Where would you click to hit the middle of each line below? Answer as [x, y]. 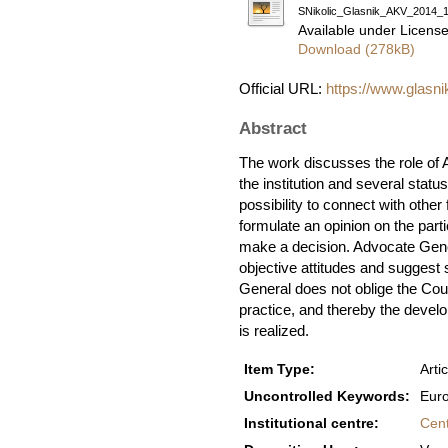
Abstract [273, 128]
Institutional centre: [311, 423]
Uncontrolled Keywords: [327, 396]
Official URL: [282, 88]
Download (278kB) [356, 49]
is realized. [274, 330]
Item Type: [279, 369]
